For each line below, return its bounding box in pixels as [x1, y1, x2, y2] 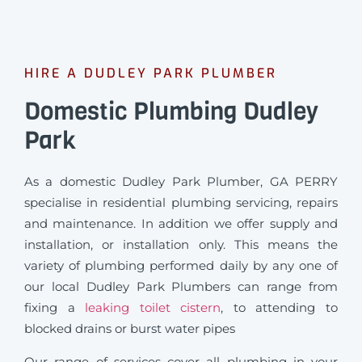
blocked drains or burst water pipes [24, 321, 235, 337]
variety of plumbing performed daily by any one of [24, 258, 338, 274]
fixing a [24, 300, 86, 316]
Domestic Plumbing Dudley [24, 95, 318, 128]
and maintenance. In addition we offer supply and [24, 216, 338, 232]
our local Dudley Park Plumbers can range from [24, 279, 338, 295]
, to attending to [221, 300, 339, 316]
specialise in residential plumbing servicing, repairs [24, 195, 338, 211]
